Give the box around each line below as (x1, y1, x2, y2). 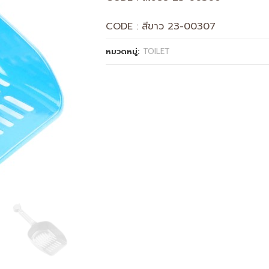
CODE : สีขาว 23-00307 (106, 19, 216, 34)
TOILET (143, 46, 170, 57)
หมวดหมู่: (106, 46, 143, 57)
